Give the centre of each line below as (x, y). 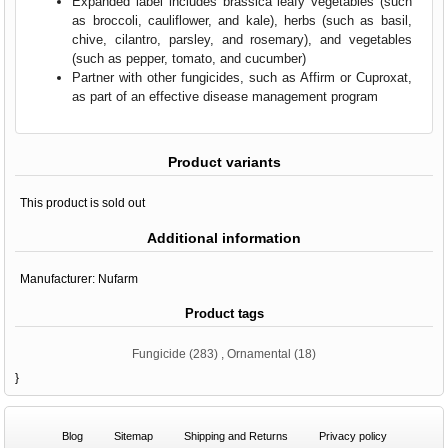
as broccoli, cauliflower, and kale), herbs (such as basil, (242, 20)
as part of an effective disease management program (225, 96)
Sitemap (133, 435)
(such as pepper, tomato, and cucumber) (191, 58)
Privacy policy (352, 435)
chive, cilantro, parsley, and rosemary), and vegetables (242, 39)
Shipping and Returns (235, 435)
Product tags (224, 313)
